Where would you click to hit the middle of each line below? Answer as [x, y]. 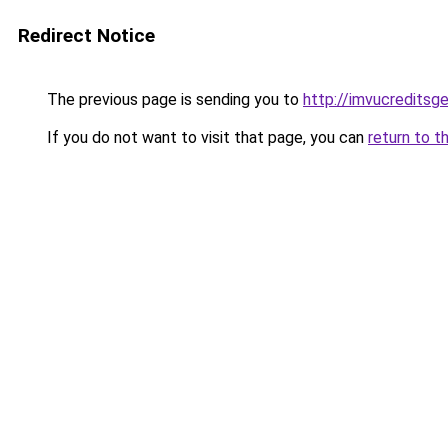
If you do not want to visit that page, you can [205, 137]
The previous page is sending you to [173, 99]
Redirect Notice [86, 35]
